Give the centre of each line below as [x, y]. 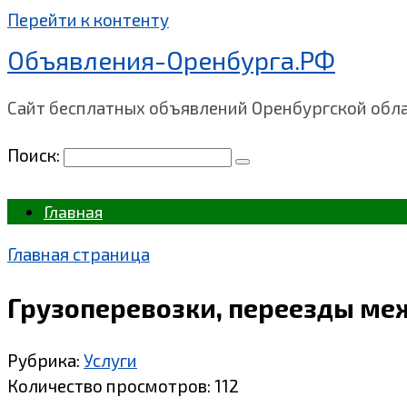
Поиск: [35, 155]
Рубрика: [44, 361]
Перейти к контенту [88, 20]
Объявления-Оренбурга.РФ [171, 60]
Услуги [110, 361]
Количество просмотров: [109, 386]
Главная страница [79, 254]
